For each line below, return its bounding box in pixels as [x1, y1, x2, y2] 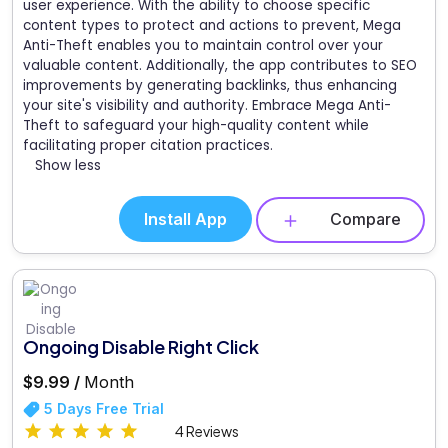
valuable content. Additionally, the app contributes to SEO [23, 56, 417, 76]
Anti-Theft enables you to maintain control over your [23, 36, 383, 56]
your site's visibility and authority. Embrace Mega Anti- [23, 96, 391, 116]
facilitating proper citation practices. [23, 136, 273, 156]
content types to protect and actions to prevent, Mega [23, 16, 401, 36]
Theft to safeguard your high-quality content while [23, 116, 369, 136]
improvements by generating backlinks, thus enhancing [23, 76, 397, 96]
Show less [35, 156, 101, 176]
